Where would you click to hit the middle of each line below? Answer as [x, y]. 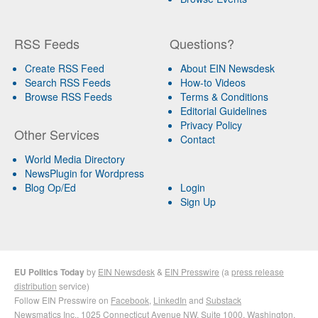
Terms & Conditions [224, 96]
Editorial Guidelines [223, 110]
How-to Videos [213, 82]
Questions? [202, 43]
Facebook [130, 300]
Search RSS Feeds [68, 82]
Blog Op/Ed [50, 187]
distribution [35, 285]
